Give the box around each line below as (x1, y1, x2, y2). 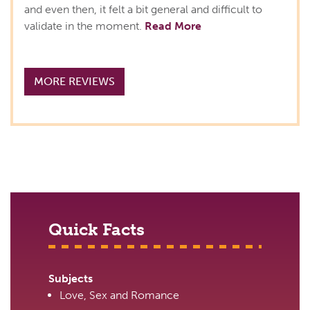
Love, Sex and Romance (60, 289, 179, 302)
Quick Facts (48, 219, 145, 240)
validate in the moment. (24, 19, 145, 33)
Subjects (48, 272, 93, 286)
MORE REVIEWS (34, 75, 115, 89)
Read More (145, 19, 201, 33)
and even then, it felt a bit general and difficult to (24, 3, 262, 17)
